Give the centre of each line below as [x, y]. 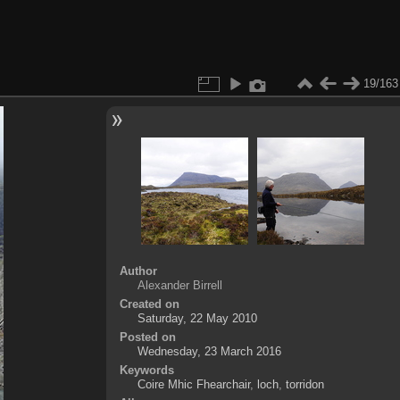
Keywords [146, 370]
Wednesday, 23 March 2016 [209, 351]
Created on [149, 304]
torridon [304, 384]
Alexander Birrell [179, 285]
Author [138, 271]
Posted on [147, 337]
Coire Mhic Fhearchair [193, 384]
